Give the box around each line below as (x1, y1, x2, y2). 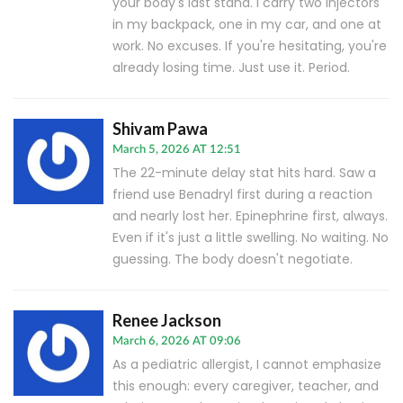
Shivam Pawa (112, 119, 208, 139)
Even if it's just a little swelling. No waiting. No (112, 228, 389, 247)
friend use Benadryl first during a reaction (112, 185, 372, 204)
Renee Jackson (112, 310, 221, 331)
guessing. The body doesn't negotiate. (112, 250, 353, 269)
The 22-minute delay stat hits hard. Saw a (112, 164, 376, 183)
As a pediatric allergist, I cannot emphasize (112, 355, 381, 374)
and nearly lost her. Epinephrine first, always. (112, 207, 388, 226)
